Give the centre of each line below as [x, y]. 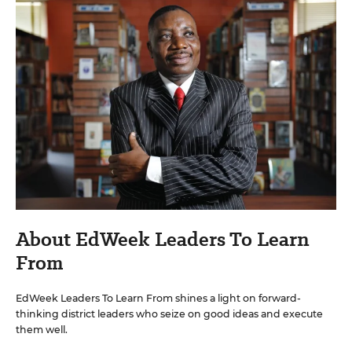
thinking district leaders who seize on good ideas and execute [169, 313]
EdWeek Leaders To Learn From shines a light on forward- [158, 298]
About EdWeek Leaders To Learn [163, 239]
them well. [42, 329]
